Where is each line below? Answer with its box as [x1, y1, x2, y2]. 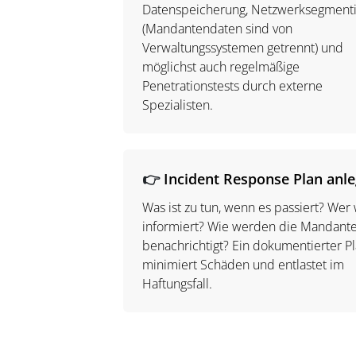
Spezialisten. [141, 96, 216, 114]
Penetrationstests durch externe [141, 77, 323, 95]
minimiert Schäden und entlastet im [141, 256, 344, 273]
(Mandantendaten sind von [141, 20, 292, 37]
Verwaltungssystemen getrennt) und [141, 39, 343, 56]
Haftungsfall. [141, 275, 215, 292]
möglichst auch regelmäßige [141, 58, 300, 75]
